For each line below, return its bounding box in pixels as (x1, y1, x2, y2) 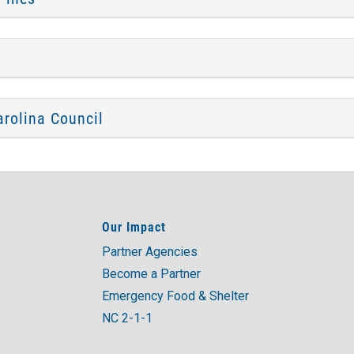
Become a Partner (102, 266, 201, 281)
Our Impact (102, 218, 166, 235)
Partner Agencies (102, 244, 198, 259)
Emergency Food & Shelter (102, 288, 249, 303)
